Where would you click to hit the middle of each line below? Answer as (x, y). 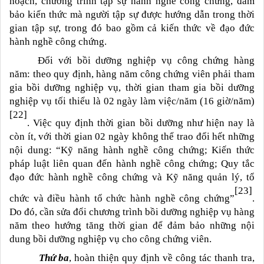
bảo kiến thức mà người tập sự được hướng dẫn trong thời (132, 15)
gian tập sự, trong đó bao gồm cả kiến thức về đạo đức (132, 28)
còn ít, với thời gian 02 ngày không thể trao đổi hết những (132, 136)
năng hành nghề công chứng (139, 150)
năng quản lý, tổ (217, 177)
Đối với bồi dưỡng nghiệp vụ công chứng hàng (146, 61)
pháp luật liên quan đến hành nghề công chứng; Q (119, 163)
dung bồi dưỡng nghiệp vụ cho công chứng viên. (110, 239)
